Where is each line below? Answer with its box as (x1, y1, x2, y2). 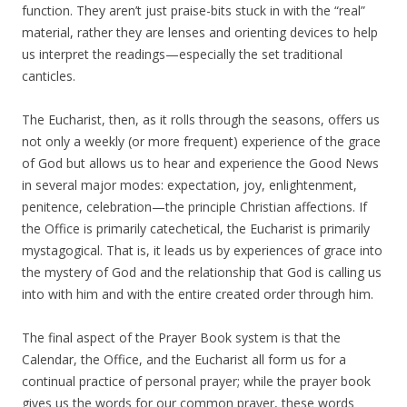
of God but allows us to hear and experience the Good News (22, 154, 379, 172)
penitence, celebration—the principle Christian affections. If (22, 198, 367, 215)
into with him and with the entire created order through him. (22, 285, 373, 303)
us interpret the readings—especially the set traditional (22, 45, 342, 63)
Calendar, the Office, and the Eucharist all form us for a (22, 351, 346, 368)
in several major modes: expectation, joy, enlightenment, (22, 176, 357, 194)
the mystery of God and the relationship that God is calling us (22, 263, 382, 281)
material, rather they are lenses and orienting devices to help (22, 24, 378, 41)
